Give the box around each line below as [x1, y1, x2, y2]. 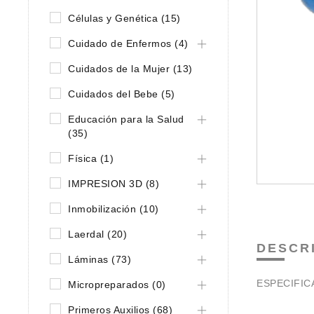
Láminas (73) [68, 254, 131, 265]
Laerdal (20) [68, 228, 127, 240]
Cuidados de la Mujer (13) [68, 63, 193, 74]
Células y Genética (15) [68, 13, 181, 24]
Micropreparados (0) [68, 279, 166, 290]
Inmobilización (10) [68, 203, 159, 214]
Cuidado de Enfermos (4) [68, 38, 189, 49]
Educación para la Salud [68, 114, 184, 125]
